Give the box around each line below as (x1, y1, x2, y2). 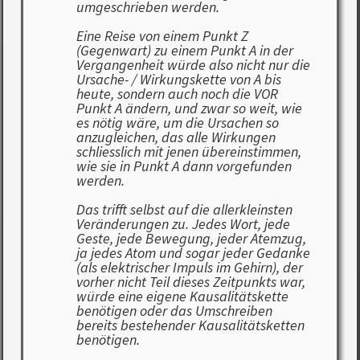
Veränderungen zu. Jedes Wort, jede (76, 215, 290, 234)
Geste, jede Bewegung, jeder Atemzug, (76, 229, 306, 248)
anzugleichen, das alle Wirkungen (76, 128, 276, 147)
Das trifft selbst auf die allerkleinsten (76, 200, 292, 219)
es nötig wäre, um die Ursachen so (76, 113, 279, 133)
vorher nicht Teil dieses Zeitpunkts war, (76, 272, 305, 292)
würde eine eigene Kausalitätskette (76, 287, 288, 306)
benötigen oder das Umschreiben (76, 301, 272, 321)
